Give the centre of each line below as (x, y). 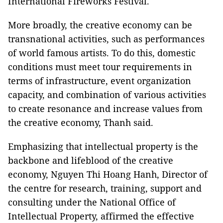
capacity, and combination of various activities (107, 95)
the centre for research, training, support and (105, 188)
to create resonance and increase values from (105, 109)
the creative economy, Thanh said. (81, 123)
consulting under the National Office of (92, 202)
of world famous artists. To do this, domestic (102, 53)
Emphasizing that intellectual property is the (103, 147)
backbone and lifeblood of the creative (91, 161)
